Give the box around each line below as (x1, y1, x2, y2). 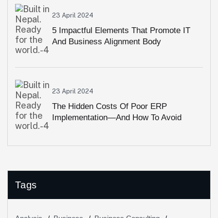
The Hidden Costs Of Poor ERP (52, 101, 167, 111)
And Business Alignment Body (52, 36, 161, 46)
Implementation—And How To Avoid (52, 112, 182, 122)
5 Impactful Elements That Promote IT (52, 25, 190, 35)
